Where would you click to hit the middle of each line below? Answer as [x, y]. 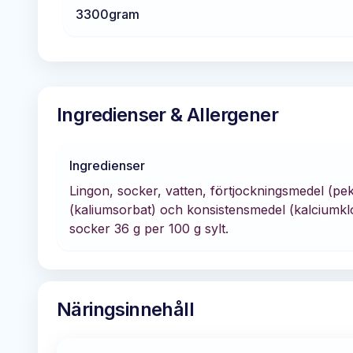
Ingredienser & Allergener [167, 115]
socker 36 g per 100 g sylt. [149, 229]
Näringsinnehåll [125, 309]
